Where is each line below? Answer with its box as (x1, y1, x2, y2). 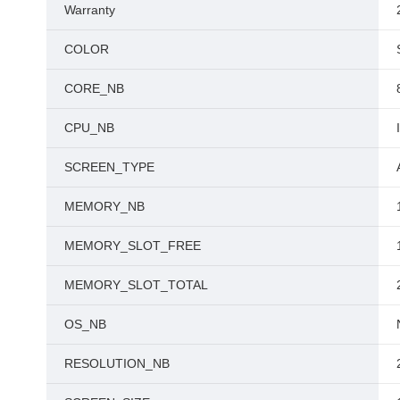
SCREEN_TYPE (64, 159, 154, 174)
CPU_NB (64, 120, 114, 135)
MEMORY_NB (64, 198, 145, 213)
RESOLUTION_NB (64, 355, 170, 371)
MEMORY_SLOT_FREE (64, 237, 201, 253)
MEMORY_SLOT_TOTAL (64, 277, 208, 292)
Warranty (64, 2, 115, 17)
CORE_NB (64, 80, 124, 96)
